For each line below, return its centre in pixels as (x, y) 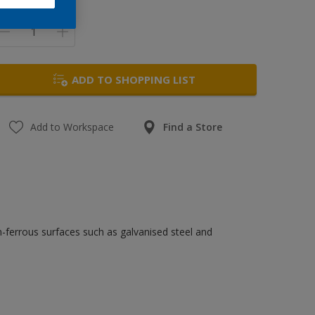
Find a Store (193, 127)
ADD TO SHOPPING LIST (133, 79)
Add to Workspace (72, 127)
